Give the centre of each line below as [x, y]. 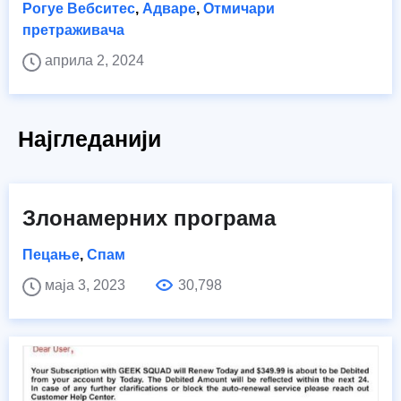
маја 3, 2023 [87, 286]
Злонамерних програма [149, 218]
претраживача [73, 30]
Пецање [51, 255]
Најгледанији [90, 139]
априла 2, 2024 [94, 61]
